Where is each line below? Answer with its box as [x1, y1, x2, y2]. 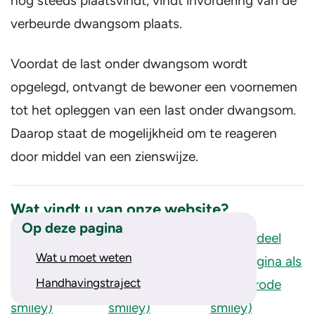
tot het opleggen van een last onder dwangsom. [11, 102, 296, 118]
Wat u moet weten [36, 250, 131, 264]
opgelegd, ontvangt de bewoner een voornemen [11, 79, 297, 95]
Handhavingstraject [36, 276, 141, 290]
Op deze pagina [22, 219, 123, 236]
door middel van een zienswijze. [11, 148, 198, 165]
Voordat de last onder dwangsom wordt [11, 56, 247, 72]
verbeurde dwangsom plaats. [11, 15, 182, 32]
